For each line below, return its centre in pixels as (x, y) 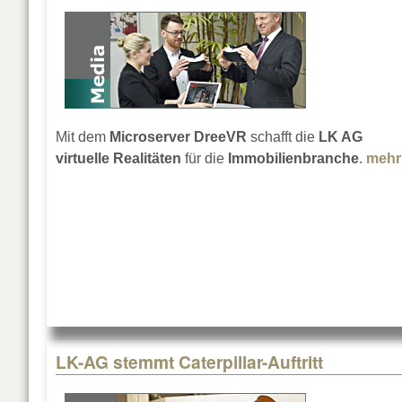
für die (205, 159)
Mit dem (83, 137)
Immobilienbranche (293, 159)
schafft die (281, 137)
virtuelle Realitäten (118, 159)
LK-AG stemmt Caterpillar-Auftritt (189, 362)
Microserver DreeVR (178, 137)
